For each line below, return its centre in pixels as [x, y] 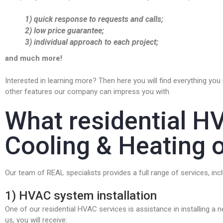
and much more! [34, 58]
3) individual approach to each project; [92, 42]
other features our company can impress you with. [88, 92]
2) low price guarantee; [64, 31]
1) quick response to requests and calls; [94, 19]
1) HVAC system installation [81, 196]
